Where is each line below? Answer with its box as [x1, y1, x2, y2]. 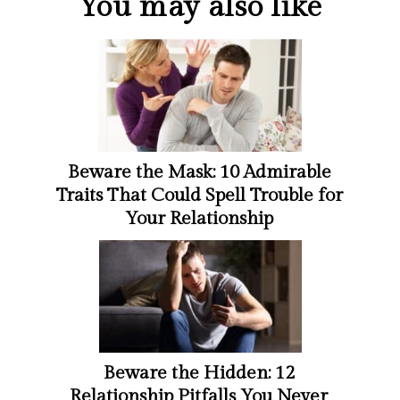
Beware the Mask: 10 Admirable [67, 161, 331, 183]
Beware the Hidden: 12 [103, 362, 295, 384]
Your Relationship [125, 207, 274, 229]
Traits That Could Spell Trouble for [55, 184, 343, 206]
